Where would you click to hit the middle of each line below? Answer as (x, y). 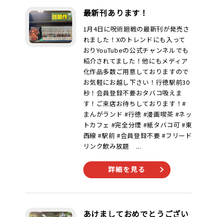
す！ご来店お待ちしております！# (134, 103)
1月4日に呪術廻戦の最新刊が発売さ (136, 29)
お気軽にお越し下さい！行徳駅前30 (136, 82)
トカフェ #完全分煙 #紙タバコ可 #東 (138, 125)
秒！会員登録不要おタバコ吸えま (133, 93)
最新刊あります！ (116, 13)
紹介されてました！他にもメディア (135, 61)
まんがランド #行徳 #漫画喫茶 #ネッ (138, 114)
